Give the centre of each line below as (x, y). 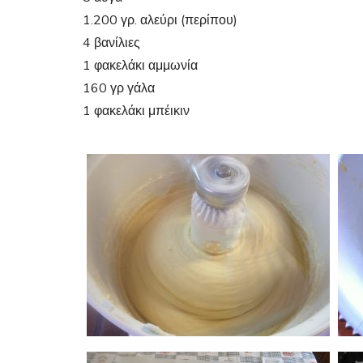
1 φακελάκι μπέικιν (136, 111)
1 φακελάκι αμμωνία (140, 66)
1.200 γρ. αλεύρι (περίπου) (160, 20)
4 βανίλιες (111, 43)
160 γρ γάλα (119, 88)
